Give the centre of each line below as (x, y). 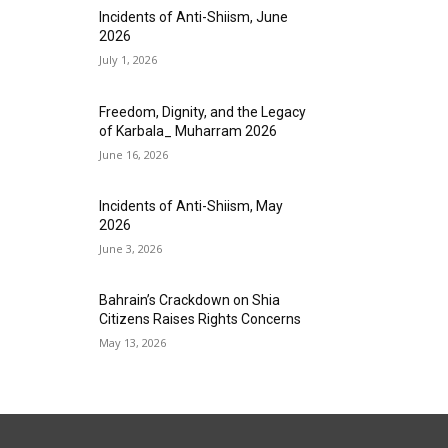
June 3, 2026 (131, 248)
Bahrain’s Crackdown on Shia (190, 299)
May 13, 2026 (133, 342)
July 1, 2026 (128, 60)
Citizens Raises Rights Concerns (200, 318)
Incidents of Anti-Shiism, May (191, 205)
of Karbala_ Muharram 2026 (188, 130)
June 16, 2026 (134, 154)
